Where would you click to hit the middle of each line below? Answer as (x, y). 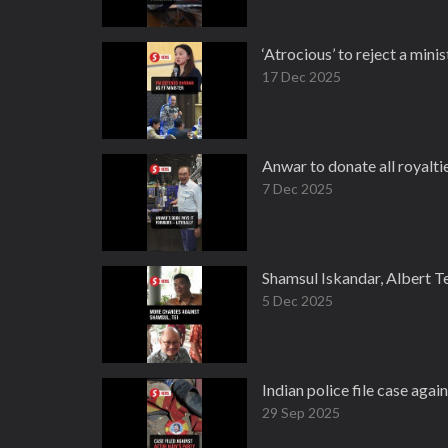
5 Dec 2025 (297, 300)
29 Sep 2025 (301, 412)
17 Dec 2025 (301, 76)
